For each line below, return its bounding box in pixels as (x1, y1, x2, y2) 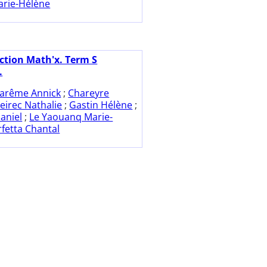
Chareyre (68, 86, 110, 100)
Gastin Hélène (69, 98, 133, 112)
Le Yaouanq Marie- (29, 110, 113, 124)
